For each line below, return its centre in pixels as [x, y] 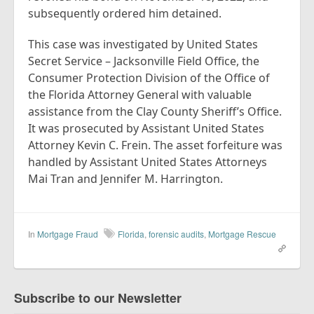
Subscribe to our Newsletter [98, 298]
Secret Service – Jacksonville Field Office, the [144, 61]
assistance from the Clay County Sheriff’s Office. [155, 111]
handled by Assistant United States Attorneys [148, 162]
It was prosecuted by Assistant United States [146, 128]
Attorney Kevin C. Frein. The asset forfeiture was [155, 145]
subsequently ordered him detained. [126, 13]
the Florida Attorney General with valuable [140, 95]
